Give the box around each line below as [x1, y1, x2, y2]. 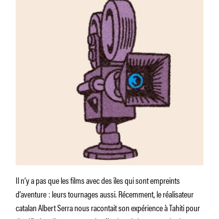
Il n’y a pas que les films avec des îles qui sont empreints [16, 173, 180, 186]
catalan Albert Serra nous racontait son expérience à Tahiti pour [16, 200, 200, 214]
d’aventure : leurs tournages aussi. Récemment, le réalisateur [16, 187, 194, 200]
